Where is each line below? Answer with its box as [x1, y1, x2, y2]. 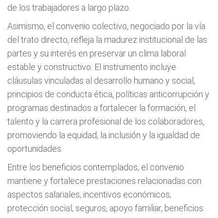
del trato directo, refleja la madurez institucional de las [7, 35, 207, 45]
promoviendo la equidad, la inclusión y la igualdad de [7, 130, 200, 140]
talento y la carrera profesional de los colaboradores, [7, 116, 204, 127]
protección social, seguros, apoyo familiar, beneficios [7, 203, 203, 213]
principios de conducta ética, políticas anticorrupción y [7, 89, 209, 99]
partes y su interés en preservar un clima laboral [7, 48, 186, 58]
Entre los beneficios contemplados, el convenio [7, 162, 184, 172]
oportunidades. [7, 144, 63, 154]
